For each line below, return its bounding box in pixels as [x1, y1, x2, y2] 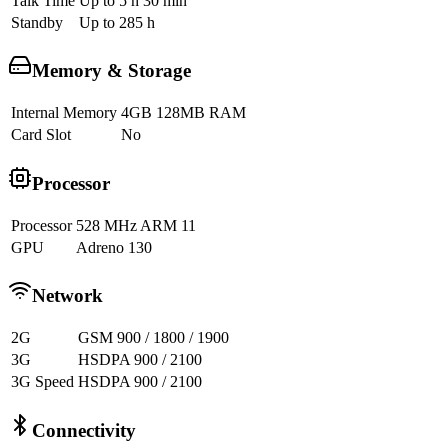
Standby [11, 13, 63, 31]
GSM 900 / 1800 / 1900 [78, 329, 229, 347]
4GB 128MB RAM [121, 104, 246, 122]
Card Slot [11, 126, 71, 144]
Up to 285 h [79, 13, 155, 31]
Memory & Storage [32, 60, 191, 82]
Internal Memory [11, 104, 117, 122]
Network [32, 285, 103, 307]
